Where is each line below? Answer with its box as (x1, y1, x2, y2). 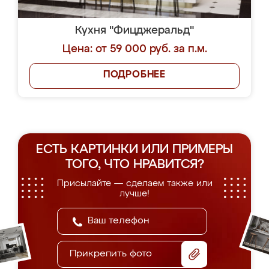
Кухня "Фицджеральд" (75, 25, 194, 36)
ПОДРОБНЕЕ (103, 70, 166, 80)
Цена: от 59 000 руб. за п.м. (62, 44, 207, 55)
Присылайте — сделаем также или (56, 179, 213, 188)
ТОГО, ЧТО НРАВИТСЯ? (65, 159, 204, 171)
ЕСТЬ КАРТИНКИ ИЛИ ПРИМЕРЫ (36, 144, 233, 156)
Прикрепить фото (70, 249, 152, 259)
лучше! (119, 189, 150, 198)
